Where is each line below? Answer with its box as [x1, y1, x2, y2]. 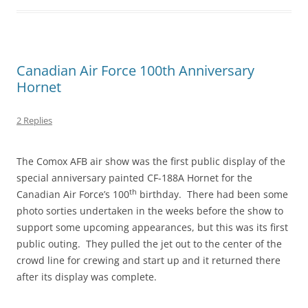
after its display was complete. [16, 269, 157, 283]
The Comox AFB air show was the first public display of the [16, 154, 285, 168]
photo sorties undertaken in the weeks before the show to [16, 203, 283, 217]
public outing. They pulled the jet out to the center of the [16, 236, 282, 250]
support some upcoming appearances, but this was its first [16, 220, 288, 234]
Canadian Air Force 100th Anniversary [16, 60, 254, 80]
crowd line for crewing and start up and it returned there [16, 253, 280, 267]
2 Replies [16, 113, 52, 126]
